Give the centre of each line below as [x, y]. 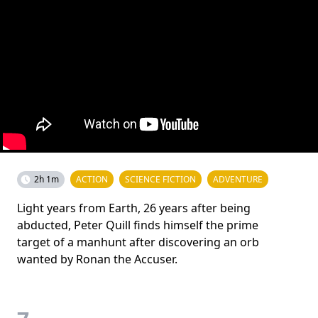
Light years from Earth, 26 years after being [134, 208]
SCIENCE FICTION [160, 179]
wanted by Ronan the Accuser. [97, 259]
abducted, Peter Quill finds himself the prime [138, 225]
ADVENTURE [238, 179]
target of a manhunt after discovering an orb [138, 242]
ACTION [92, 179]
